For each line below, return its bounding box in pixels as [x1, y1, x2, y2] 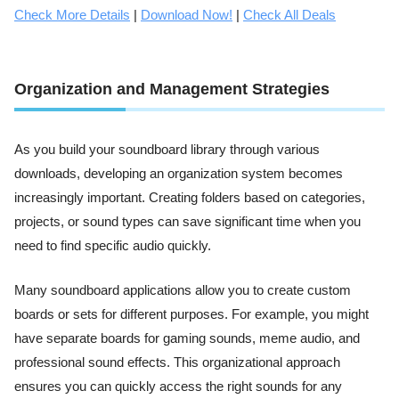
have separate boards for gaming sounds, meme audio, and [14, 330, 360, 346]
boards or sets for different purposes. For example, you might [14, 306, 369, 322]
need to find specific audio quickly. [14, 239, 211, 254]
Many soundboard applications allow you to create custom [14, 282, 351, 297]
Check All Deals [243, 7, 336, 22]
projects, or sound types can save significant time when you [14, 215, 361, 230]
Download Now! [141, 7, 232, 22]
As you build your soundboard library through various [14, 142, 320, 158]
